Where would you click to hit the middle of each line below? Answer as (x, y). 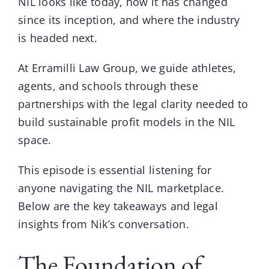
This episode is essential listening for (115, 170)
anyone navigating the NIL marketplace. (121, 188)
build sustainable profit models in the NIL (126, 122)
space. (35, 140)
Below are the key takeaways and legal (118, 206)
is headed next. (58, 38)
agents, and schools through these (108, 86)
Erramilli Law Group (83, 68)
